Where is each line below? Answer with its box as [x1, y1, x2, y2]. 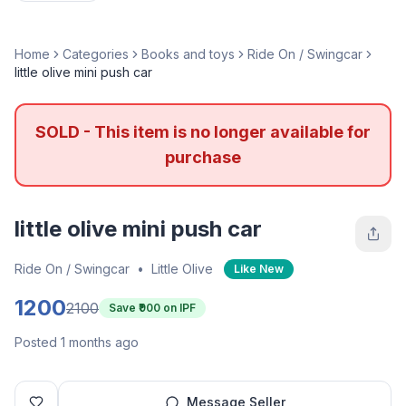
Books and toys [141, 45, 235, 62]
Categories [63, 45, 129, 62]
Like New [234, 261, 284, 275]
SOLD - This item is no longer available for [35, 121, 371, 141]
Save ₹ [109, 300, 139, 314]
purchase [165, 147, 241, 167]
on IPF [160, 300, 196, 314]
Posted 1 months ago [14, 333, 139, 350]
